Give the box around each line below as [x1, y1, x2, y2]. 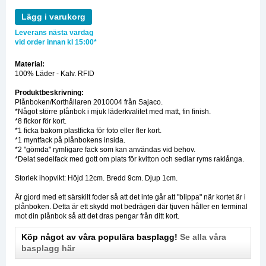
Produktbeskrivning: [15, 88, 84, 97]
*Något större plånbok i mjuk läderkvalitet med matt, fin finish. [15, 107, 211, 116]
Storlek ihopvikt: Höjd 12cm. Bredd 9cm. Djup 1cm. [15, 174, 178, 183]
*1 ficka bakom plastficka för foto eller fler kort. [15, 126, 161, 135]
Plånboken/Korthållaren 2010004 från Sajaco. [15, 98, 163, 107]
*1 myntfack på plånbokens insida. [15, 136, 125, 145]
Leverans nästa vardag [15, 28, 93, 37]
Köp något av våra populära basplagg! [21, 232, 180, 242]
